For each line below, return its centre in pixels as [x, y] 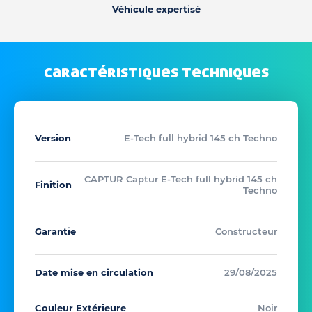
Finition [53, 185]
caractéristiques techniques [156, 72]
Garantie [55, 231]
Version [53, 138]
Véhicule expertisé [156, 9]
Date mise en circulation [94, 272]
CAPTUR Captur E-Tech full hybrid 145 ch [181, 179]
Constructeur [246, 231]
